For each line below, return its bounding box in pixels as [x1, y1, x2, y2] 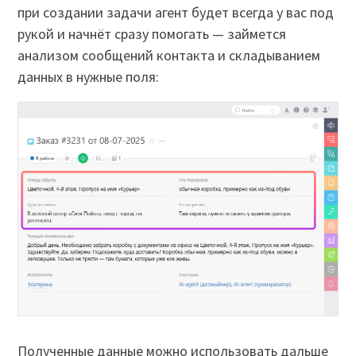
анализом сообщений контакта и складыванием [17, 45, 321, 64]
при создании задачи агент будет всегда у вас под [17, 2, 335, 21]
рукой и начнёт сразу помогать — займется [17, 24, 287, 43]
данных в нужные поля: [17, 67, 160, 86]
